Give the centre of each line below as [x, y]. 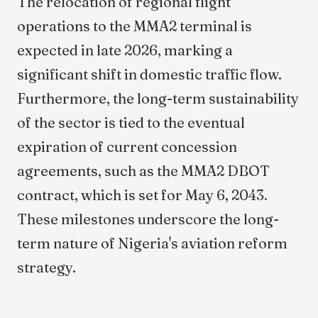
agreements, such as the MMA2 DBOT [143, 171]
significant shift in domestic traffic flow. [149, 74]
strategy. [46, 267]
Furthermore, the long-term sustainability [158, 98]
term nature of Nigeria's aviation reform [152, 243]
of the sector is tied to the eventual [131, 122]
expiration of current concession [127, 147]
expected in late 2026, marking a [125, 50]
